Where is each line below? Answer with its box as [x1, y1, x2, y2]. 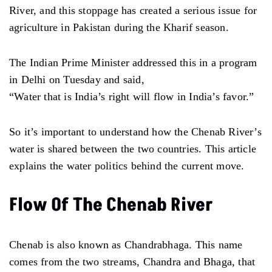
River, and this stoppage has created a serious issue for [9, 4, 257, 16]
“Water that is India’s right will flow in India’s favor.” [9, 90, 254, 103]
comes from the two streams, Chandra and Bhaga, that [9, 255, 256, 268]
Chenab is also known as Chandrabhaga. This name [9, 238, 243, 251]
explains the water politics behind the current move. [9, 159, 245, 172]
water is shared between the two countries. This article [9, 142, 257, 155]
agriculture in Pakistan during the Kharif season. [9, 21, 229, 33]
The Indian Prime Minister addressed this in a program [9, 56, 257, 69]
